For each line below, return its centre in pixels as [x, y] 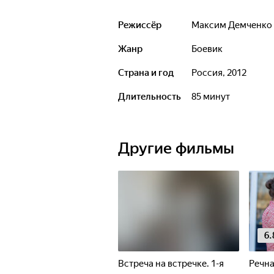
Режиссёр [140, 25]
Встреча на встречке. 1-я [171, 264]
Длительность [150, 97]
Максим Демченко [236, 25]
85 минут [213, 97]
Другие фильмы [176, 148]
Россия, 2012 [222, 73]
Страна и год [146, 73]
